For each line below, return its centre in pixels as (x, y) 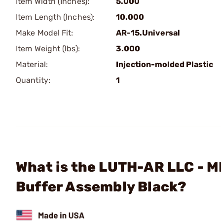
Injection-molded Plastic (165, 64)
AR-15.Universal (148, 33)
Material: (32, 64)
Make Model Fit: (45, 33)
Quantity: (33, 80)
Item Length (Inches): (55, 17)
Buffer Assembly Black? (101, 187)
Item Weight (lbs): (48, 49)
